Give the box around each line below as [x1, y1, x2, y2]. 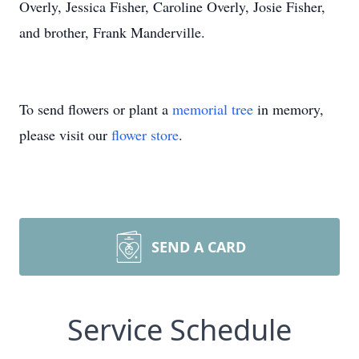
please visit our [19, 125, 111, 144]
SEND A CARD [151, 237, 246, 256]
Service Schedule [67, 310, 292, 349]
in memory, [253, 99, 324, 119]
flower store [111, 125, 179, 144]
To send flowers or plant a [19, 99, 172, 119]
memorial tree [172, 99, 253, 119]
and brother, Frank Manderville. [19, 22, 205, 42]
